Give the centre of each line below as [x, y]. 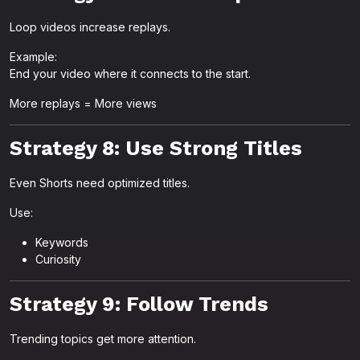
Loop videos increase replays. [90, 27]
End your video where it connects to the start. [130, 74]
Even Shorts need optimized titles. [100, 183]
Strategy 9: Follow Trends [139, 304]
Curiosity [58, 259]
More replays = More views [83, 103]
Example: [33, 57]
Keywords [62, 242]
